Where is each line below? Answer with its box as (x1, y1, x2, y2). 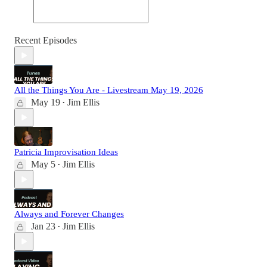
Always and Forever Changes (14, 209, 124, 219)
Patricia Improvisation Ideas (14, 147, 118, 157)
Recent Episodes (14, 35, 77, 46)
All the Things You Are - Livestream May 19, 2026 (14, 85, 203, 95)
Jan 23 (31, 221, 55, 232)
